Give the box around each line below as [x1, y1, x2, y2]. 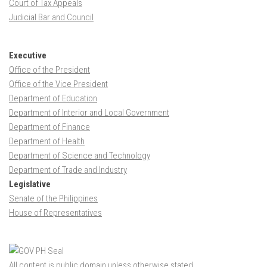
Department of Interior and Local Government [9, 107, 169, 119]
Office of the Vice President [9, 79, 108, 90]
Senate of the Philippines [9, 193, 98, 204]
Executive [9, 50, 46, 61]
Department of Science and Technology [9, 150, 150, 162]
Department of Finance [9, 122, 90, 133]
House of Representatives [9, 207, 102, 219]
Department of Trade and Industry [9, 164, 127, 176]
